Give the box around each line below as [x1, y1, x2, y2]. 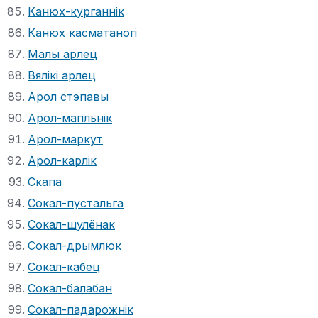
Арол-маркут [28, 131, 103, 146]
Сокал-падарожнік [28, 302, 133, 317]
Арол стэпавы [28, 89, 109, 104]
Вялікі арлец [28, 67, 96, 82]
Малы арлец [28, 46, 97, 61]
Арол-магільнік [28, 110, 112, 125]
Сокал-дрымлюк [28, 238, 121, 253]
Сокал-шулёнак [28, 216, 115, 231]
